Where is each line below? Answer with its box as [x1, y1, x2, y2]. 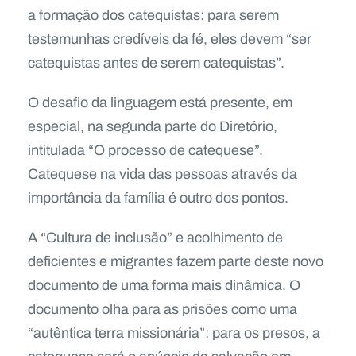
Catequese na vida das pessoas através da [28, 163, 297, 184]
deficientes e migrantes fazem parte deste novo [28, 250, 323, 272]
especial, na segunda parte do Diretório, [28, 115, 277, 137]
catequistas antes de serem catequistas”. [28, 52, 284, 73]
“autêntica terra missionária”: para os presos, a [28, 322, 320, 343]
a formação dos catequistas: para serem [28, 4, 279, 25]
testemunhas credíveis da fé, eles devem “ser [28, 28, 311, 49]
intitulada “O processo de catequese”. [28, 139, 263, 161]
